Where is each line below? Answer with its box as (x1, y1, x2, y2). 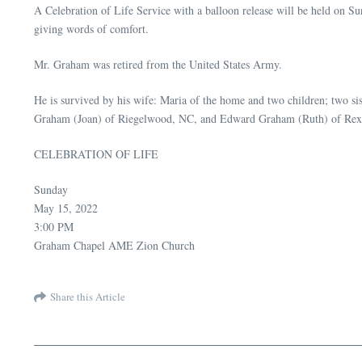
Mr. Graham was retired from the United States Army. (34, 57, 282, 73)
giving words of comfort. (34, 21, 153, 37)
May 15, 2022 (34, 200, 98, 217)
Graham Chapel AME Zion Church (34, 238, 195, 254)
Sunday (34, 182, 68, 198)
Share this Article (50, 288, 125, 304)
